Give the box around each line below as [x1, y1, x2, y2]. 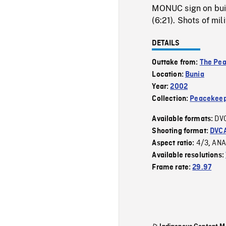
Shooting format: [152, 127, 210, 135]
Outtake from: [152, 58, 200, 67]
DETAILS [152, 39, 180, 47]
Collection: [152, 94, 190, 103]
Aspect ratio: [152, 139, 196, 147]
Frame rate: [152, 163, 193, 172]
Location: [152, 70, 186, 79]
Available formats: [152, 115, 215, 123]
